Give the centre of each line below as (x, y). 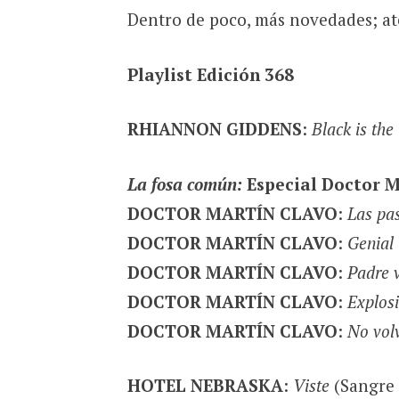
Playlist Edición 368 (210, 74)
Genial (370, 242)
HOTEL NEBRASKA (205, 386)
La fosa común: (184, 183)
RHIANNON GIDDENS (214, 129)
